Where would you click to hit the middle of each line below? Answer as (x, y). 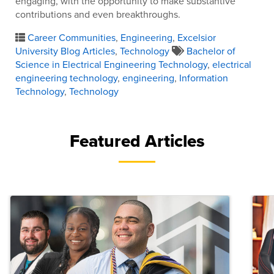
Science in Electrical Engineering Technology (111, 65)
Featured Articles (137, 141)
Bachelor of (211, 51)
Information (204, 78)
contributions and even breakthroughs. (98, 14)
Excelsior (197, 38)
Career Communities (72, 38)
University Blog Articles (65, 51)
